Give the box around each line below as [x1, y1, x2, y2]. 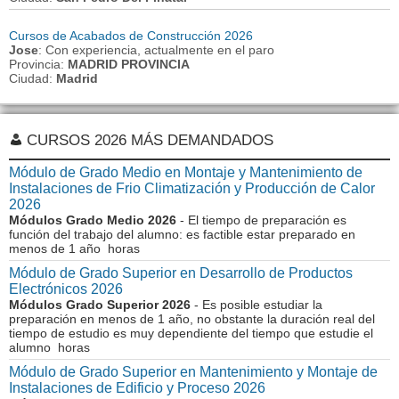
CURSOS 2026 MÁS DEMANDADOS [27, 132, 273, 149]
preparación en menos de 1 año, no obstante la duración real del [9, 312, 375, 326]
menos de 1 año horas [9, 241, 140, 256]
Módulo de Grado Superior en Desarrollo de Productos [9, 265, 353, 281]
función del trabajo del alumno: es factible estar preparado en [9, 227, 355, 241]
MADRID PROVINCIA [68, 57, 190, 71]
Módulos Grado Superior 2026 [9, 297, 191, 312]
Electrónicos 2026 [9, 281, 123, 297]
